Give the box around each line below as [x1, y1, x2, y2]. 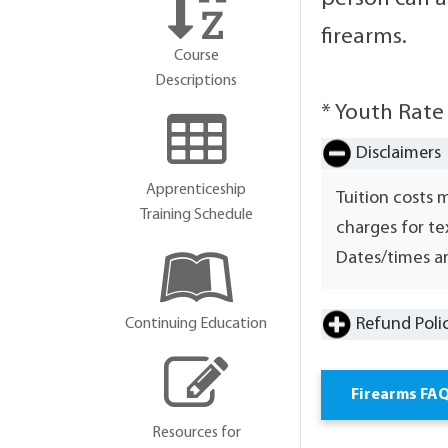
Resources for [151, 425, 241, 441]
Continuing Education [125, 316, 268, 332]
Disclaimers [356, 144, 442, 163]
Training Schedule [139, 207, 253, 223]
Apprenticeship [146, 182, 247, 198]
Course [173, 48, 219, 64]
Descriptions [155, 73, 238, 89]
